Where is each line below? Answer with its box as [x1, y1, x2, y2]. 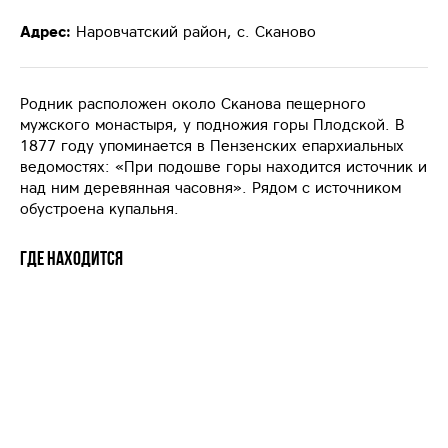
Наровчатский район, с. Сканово [76, 22, 316, 41]
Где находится [20, 247, 123, 269]
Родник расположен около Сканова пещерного [20, 94, 366, 113]
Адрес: [20, 22, 71, 41]
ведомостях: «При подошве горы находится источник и [20, 157, 427, 176]
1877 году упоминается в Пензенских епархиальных [20, 136, 404, 155]
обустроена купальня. [20, 199, 184, 218]
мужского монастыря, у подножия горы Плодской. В [20, 115, 404, 134]
